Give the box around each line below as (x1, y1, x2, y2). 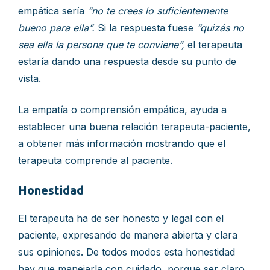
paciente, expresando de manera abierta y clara (18, 229, 237, 241)
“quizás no (196, 22, 244, 34)
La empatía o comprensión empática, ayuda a (18, 104, 227, 116)
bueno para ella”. (18, 22, 95, 34)
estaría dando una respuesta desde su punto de (18, 55, 236, 67)
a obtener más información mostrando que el (18, 137, 225, 149)
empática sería (18, 5, 87, 17)
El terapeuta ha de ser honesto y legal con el (18, 212, 224, 224)
